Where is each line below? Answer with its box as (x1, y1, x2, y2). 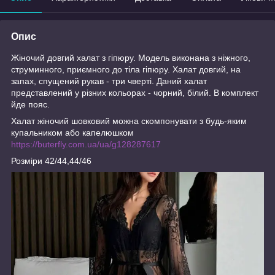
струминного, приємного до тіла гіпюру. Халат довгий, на (11, 64, 241, 74)
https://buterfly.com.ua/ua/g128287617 (11, 139, 161, 149)
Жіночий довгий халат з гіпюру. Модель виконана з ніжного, (11, 52, 250, 63)
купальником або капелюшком (11, 127, 134, 137)
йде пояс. (11, 99, 50, 109)
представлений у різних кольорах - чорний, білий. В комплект (11, 87, 258, 98)
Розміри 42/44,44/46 (11, 155, 91, 166)
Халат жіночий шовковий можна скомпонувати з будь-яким (11, 115, 247, 126)
